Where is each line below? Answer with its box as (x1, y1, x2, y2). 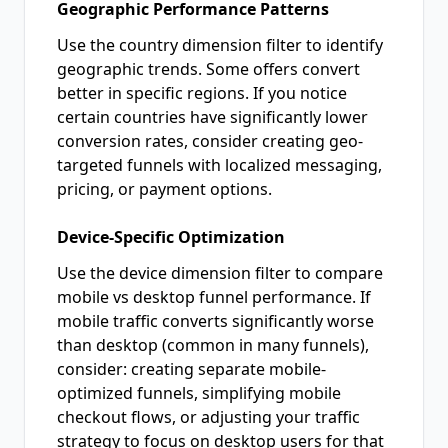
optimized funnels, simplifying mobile (57, 382, 341, 404)
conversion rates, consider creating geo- (57, 130, 363, 152)
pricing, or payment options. (57, 178, 272, 200)
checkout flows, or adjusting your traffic (57, 406, 360, 428)
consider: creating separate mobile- (57, 358, 326, 380)
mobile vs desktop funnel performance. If (57, 286, 371, 308)
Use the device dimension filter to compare (57, 262, 383, 284)
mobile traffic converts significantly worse (57, 310, 374, 332)
